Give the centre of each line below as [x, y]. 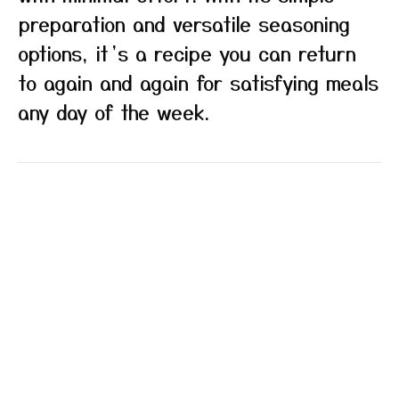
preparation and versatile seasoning [184, 23]
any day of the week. [114, 111]
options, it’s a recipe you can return [187, 53]
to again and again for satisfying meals [198, 82]
